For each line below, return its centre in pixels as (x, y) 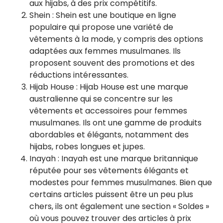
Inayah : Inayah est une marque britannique (114, 159)
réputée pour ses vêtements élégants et (109, 170)
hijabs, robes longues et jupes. (87, 147)
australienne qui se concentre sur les (101, 99)
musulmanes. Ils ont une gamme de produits (115, 123)
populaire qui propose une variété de (101, 27)
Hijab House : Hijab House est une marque (109, 87)
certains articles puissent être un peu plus (111, 194)
